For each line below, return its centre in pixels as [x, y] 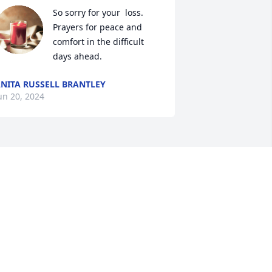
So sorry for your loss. [98, 13]
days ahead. [77, 56]
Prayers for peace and [97, 27]
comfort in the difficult [98, 42]
